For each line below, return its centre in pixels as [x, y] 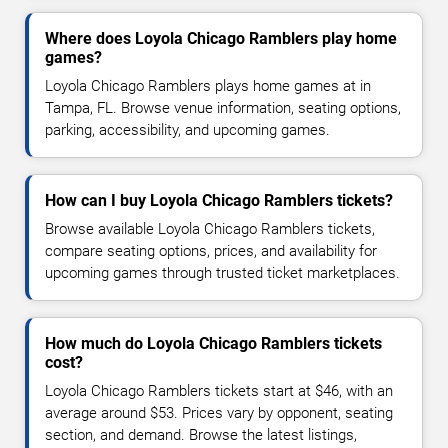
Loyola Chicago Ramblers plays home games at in [208, 86]
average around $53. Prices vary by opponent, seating [219, 413]
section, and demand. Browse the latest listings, [201, 435]
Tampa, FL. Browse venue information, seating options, [223, 108]
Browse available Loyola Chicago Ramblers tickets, [210, 229]
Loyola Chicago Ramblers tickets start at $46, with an [219, 391]
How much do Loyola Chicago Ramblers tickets [213, 344]
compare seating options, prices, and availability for [211, 251]
